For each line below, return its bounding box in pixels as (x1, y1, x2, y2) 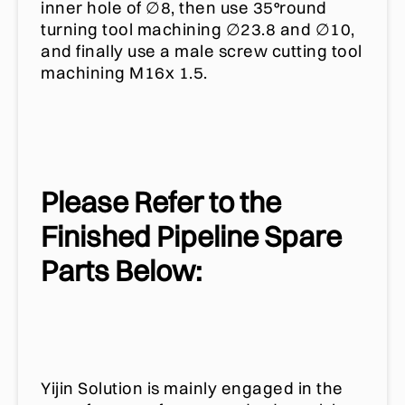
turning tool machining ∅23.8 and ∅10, (41, 19, 355, 41)
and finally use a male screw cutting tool (41, 41, 363, 62)
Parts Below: (41, 251, 202, 288)
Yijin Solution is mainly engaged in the (41, 378, 344, 400)
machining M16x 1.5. (41, 62, 208, 84)
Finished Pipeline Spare (41, 217, 342, 254)
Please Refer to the (41, 183, 281, 220)
